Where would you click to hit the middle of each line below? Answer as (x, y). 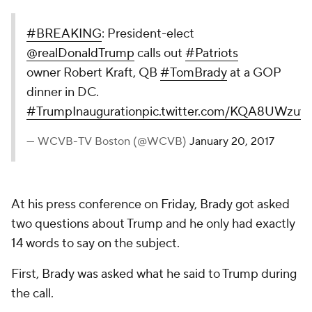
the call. (32, 294)
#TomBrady (194, 73)
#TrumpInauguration (84, 112)
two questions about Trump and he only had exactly (153, 224)
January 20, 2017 (232, 141)
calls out (160, 53)
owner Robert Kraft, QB (93, 73)
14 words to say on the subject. (95, 243)
